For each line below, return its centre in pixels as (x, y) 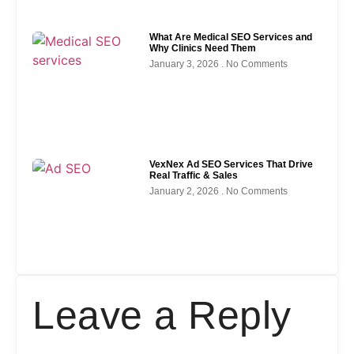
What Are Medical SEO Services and (231, 38)
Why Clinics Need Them (203, 49)
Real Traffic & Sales (194, 175)
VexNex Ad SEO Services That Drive (232, 164)
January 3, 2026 (186, 64)
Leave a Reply (162, 316)
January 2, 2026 (186, 191)
